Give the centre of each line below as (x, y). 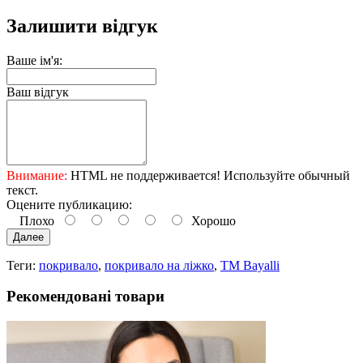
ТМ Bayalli (250, 265)
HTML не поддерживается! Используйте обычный (209, 175)
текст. (22, 190)
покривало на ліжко (159, 265)
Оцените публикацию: (69, 204)
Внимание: (37, 175)
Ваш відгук (38, 92)
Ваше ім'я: (34, 60)
